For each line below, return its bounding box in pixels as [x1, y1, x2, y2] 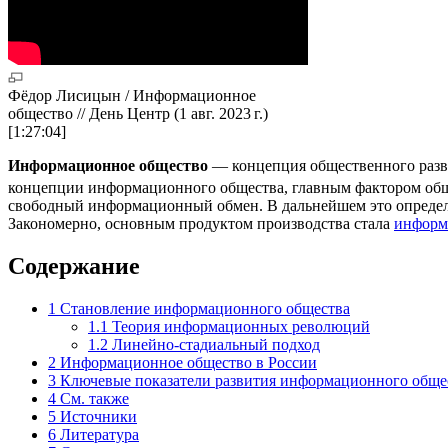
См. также [60, 390, 129, 408]
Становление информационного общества [60, 300, 350, 318]
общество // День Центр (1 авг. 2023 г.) [8, 104, 268, 122]
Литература [60, 426, 139, 444]
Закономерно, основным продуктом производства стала [8, 215, 394, 233]
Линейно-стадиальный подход [112, 336, 320, 354]
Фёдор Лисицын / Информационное [8, 86, 256, 104]
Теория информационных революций [112, 318, 370, 336]
